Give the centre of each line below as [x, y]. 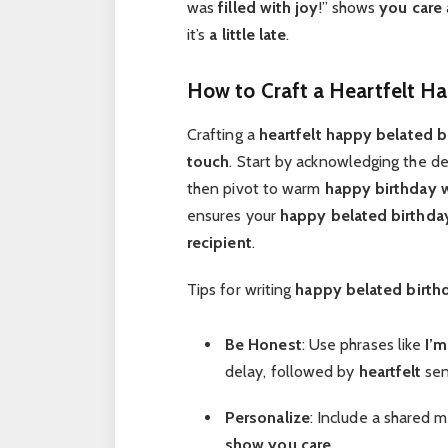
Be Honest [263, 344]
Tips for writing [241, 289]
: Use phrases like [363, 344]
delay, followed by [291, 371]
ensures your [233, 216]
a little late [248, 35]
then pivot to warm [255, 189]
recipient [219, 243]
